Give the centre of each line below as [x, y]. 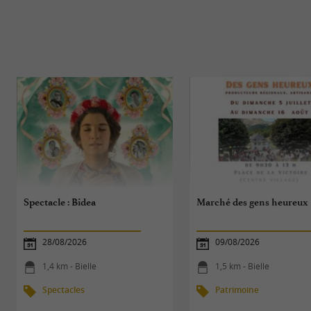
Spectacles [64, 289]
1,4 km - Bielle [70, 266]
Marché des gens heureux [253, 202]
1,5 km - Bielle [243, 266]
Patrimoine [237, 289]
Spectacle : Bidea [60, 202]
